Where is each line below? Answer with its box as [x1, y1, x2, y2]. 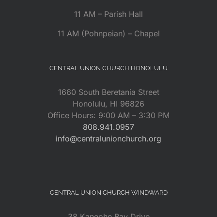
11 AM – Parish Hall [74, 9, 143, 19]
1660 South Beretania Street [58, 87, 159, 97]
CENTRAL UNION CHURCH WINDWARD [49, 188, 168, 196]
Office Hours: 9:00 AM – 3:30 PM [47, 110, 170, 120]
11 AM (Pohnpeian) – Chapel [57, 28, 160, 38]
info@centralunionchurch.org [56, 133, 161, 143]
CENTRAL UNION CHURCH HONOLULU [49, 64, 168, 72]
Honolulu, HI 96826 [73, 98, 144, 108]
